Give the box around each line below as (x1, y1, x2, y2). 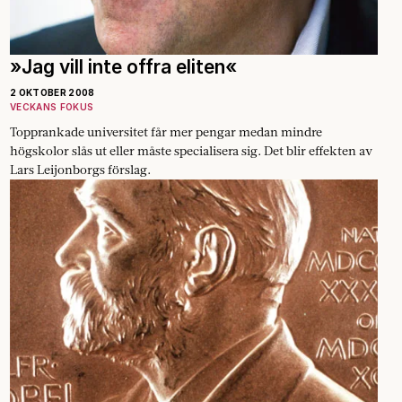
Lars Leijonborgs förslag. (10, 161, 151, 178)
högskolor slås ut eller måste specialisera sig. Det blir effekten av (10, 142, 372, 159)
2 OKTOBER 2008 (10, 86, 95, 98)
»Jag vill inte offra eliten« (10, 55, 237, 78)
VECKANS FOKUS (10, 100, 94, 112)
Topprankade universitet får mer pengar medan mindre (10, 123, 322, 140)
